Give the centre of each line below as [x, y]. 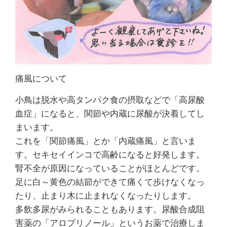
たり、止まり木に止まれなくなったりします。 [106, 195]
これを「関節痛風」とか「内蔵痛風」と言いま [106, 141]
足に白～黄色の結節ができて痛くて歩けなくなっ [110, 182]
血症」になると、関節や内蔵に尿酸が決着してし [110, 113]
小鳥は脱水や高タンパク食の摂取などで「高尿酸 [110, 100]
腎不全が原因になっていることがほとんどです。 [110, 168]
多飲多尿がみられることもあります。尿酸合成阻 [110, 209]
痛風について [41, 78]
